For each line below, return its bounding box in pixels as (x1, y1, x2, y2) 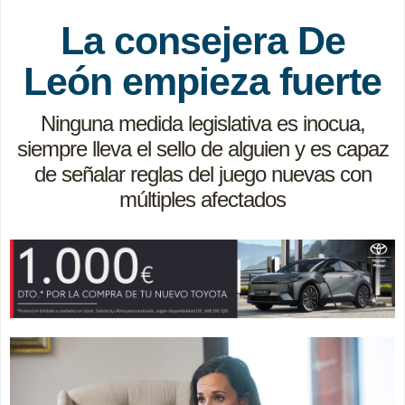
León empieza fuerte (24, 60, 381, 104)
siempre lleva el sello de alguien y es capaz (16, 137, 389, 162)
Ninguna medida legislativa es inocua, (40, 111, 365, 137)
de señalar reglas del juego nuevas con (33, 162, 372, 187)
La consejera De (60, 19, 345, 63)
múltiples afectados (119, 187, 286, 212)
